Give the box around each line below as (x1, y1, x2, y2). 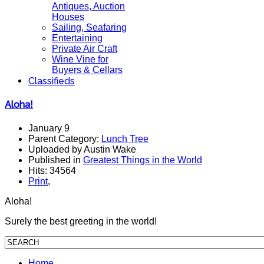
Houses (52, 12, 84, 22)
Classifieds (28, 75, 75, 87)
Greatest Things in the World (83, 154, 202, 165)
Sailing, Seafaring (52, 22, 127, 32)
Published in (28, 154, 83, 165)
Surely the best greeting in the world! (5, 216, 157, 226)
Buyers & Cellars (52, 65, 123, 75)
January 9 (28, 123, 70, 133)
